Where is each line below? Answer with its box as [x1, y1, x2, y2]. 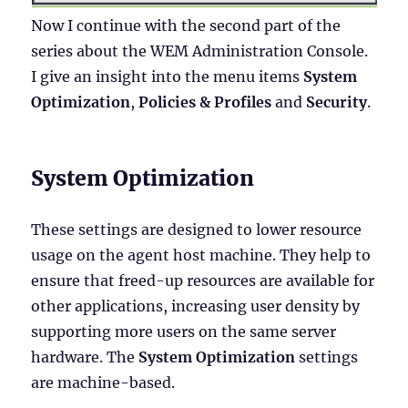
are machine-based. [31, 373, 179, 393]
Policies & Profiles [138, 93, 272, 112]
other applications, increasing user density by [31, 297, 361, 316]
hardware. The [31, 348, 139, 367]
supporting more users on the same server [31, 322, 337, 342]
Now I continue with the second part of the [31, 16, 342, 36]
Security [306, 93, 368, 112]
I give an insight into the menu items [31, 67, 304, 87]
